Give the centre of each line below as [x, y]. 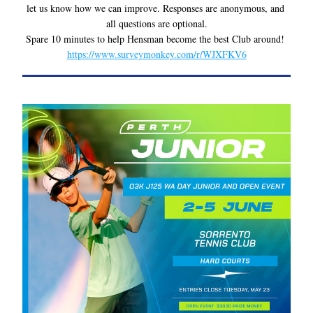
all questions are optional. [156, 23]
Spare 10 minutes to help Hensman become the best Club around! [156, 39]
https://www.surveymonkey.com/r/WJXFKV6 [156, 54]
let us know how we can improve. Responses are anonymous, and [155, 8]
